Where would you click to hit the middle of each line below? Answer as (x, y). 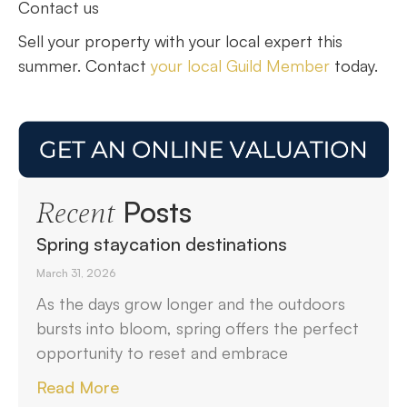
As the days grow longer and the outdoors (191, 303)
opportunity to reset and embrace (162, 352)
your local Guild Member (240, 66)
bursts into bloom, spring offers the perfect (198, 328)
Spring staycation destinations (162, 243)
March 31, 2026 (76, 273)
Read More (78, 387)
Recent (75, 213)
